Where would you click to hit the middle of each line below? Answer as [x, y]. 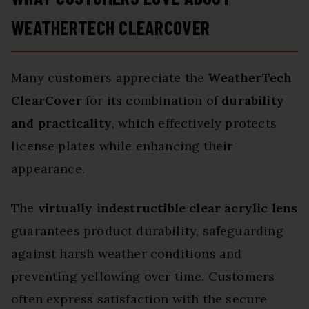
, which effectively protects [194, 123]
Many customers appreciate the [110, 78]
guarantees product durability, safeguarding [147, 231]
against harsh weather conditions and [127, 254]
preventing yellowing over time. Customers [143, 277]
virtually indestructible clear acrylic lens [168, 208]
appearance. [48, 169]
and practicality [61, 123]
